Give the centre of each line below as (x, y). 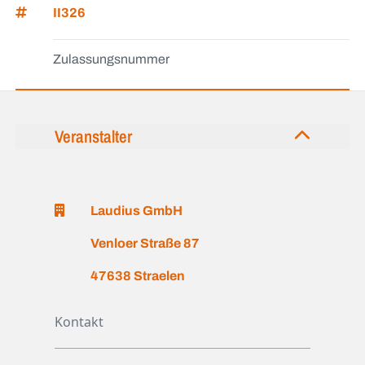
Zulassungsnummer (112, 59)
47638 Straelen (138, 276)
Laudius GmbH (137, 211)
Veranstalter (94, 136)
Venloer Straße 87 (145, 244)
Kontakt (79, 322)
